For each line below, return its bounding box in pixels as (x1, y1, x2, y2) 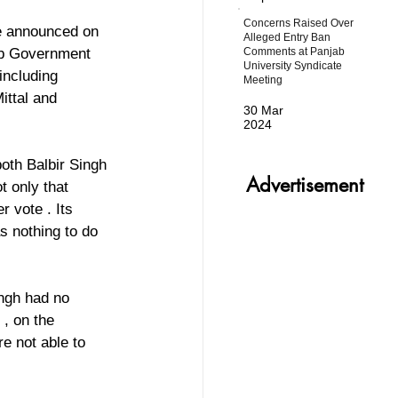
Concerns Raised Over (243, 16, 354, 29)
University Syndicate (243, 59, 343, 72)
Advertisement (246, 172, 363, 197)
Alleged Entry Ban (243, 30, 331, 44)
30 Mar (243, 103, 284, 118)
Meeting (243, 73, 283, 86)
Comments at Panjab (243, 44, 346, 58)
